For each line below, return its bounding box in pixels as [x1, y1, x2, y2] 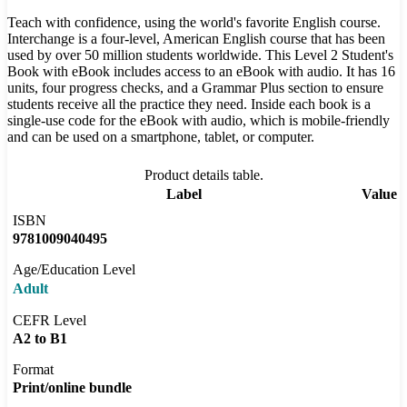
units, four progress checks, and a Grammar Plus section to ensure [7, 80, 383, 96]
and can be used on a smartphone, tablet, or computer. [7, 129, 314, 145]
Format [13, 362, 54, 378]
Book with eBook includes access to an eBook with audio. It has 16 [7, 64, 395, 80]
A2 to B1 [13, 331, 67, 347]
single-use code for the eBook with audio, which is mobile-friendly [7, 113, 390, 129]
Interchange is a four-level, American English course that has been [7, 31, 385, 47]
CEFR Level [13, 313, 86, 329]
